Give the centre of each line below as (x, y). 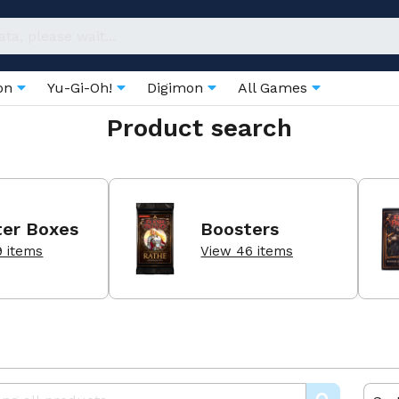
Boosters (240, 228)
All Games (275, 88)
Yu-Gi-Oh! (82, 88)
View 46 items (247, 251)
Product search (199, 128)
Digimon (177, 88)
